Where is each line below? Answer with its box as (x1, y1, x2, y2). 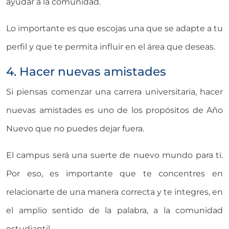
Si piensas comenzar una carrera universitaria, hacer (6, 87, 223, 97)
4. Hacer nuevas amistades (6, 64, 166, 79)
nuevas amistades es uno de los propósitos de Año (6, 105, 223, 116)
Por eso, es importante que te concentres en (6, 169, 223, 179)
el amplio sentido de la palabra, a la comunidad (6, 205, 223, 216)
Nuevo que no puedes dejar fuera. (6, 124, 144, 134)
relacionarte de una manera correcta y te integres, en (6, 187, 223, 197)
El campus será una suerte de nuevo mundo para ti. (6, 150, 223, 161)
